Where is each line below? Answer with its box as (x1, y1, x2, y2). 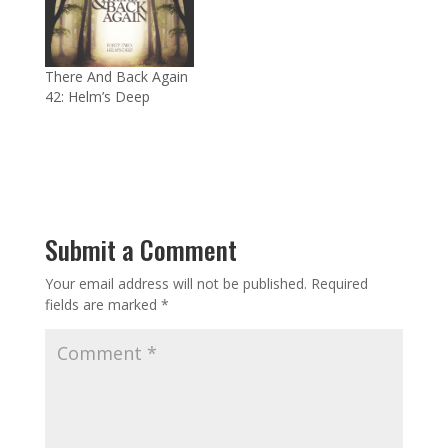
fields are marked (44, 295, 161, 315)
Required (310, 274, 368, 294)
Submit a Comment (44, 230, 237, 270)
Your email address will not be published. (44, 274, 307, 294)
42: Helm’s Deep (44, 87, 150, 107)
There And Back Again (44, 67, 188, 87)
